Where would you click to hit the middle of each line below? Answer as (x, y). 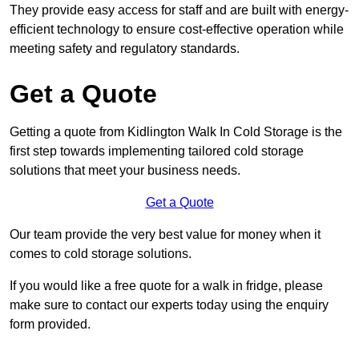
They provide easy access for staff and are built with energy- (179, 10)
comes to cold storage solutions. (101, 254)
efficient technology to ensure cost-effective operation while (177, 30)
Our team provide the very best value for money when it (165, 235)
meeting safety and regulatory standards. (125, 49)
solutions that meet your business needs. (125, 171)
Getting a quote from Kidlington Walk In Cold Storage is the (176, 132)
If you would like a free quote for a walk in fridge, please (166, 286)
